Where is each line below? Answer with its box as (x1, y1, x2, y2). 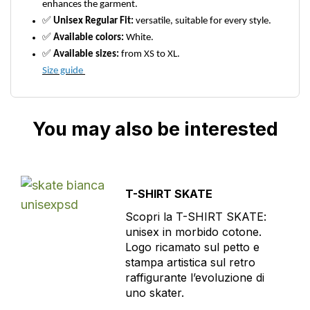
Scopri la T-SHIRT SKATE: (125, 210, 266, 224)
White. (124, 33, 154, 43)
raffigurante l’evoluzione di (125, 271, 264, 284)
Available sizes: (53, 49, 119, 60)
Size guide (42, 66, 85, 76)
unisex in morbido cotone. (125, 225, 262, 239)
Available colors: (53, 33, 124, 43)
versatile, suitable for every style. (134, 16, 271, 26)
